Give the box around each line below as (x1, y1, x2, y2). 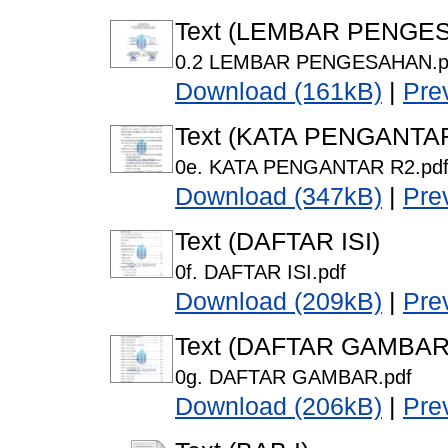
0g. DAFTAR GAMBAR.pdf (175, 366, 412, 389)
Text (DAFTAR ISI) (175, 228, 380, 256)
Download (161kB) (175, 78, 382, 106)
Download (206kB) (175, 393, 382, 421)
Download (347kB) (175, 183, 382, 211)
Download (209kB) (175, 288, 382, 316)
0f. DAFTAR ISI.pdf (175, 261, 346, 284)
